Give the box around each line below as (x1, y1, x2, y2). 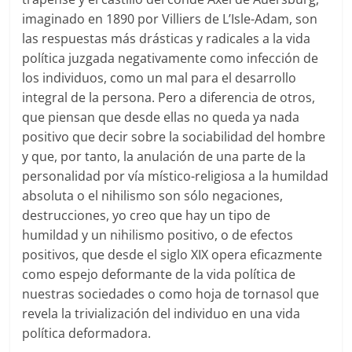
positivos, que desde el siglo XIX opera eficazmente (22, 245, 323, 263)
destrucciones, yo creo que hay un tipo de (22, 206, 271, 224)
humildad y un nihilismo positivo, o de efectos (22, 225, 294, 244)
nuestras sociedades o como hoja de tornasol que (22, 284, 320, 302)
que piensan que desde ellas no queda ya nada (22, 108, 300, 126)
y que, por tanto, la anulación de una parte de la (22, 147, 306, 165)
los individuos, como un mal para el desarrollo (22, 68, 297, 86)
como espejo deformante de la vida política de (22, 265, 296, 283)
